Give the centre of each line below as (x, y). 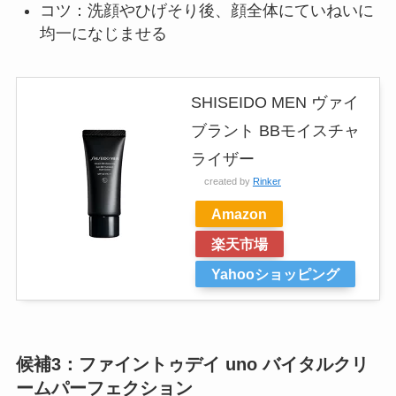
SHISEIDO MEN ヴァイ (274, 102)
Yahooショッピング (275, 274)
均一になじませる (103, 34)
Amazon (239, 213)
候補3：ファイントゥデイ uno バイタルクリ (192, 365)
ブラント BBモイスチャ (275, 130)
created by (228, 181)
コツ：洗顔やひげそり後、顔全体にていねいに (206, 11)
